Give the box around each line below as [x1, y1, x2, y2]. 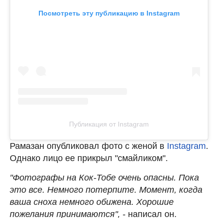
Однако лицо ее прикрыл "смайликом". [10, 153, 168, 163]
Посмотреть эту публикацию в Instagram [38, 9, 180, 17]
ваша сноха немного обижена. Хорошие [10, 197, 174, 207]
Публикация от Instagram [69, 120, 149, 128]
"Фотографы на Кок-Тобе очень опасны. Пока [10, 172, 199, 182]
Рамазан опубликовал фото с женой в [10, 141, 167, 151]
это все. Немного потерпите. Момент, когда [10, 184, 202, 195]
